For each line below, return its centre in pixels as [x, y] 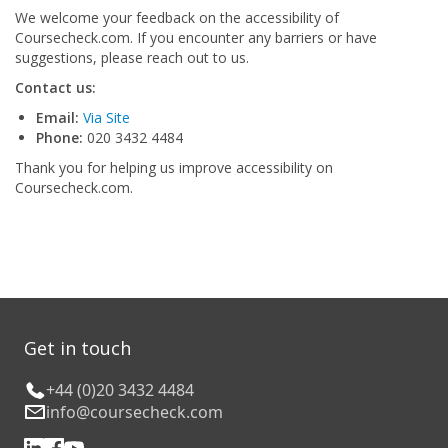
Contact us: [55, 87]
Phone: [59, 137]
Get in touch [77, 348]
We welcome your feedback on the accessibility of [177, 17]
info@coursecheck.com [134, 412]
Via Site [106, 117]
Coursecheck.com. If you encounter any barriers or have [196, 37]
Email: [57, 117]
